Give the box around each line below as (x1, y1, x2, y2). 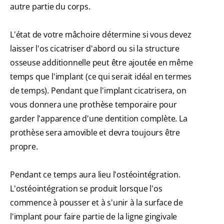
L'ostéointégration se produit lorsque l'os (10, 183, 162, 194)
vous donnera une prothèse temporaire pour (10, 99, 177, 110)
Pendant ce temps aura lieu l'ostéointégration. (10, 169, 180, 180)
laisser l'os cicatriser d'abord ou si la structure (10, 43, 179, 54)
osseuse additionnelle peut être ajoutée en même (10, 57, 193, 68)
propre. (10, 141, 38, 152)
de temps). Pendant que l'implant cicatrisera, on (10, 85, 186, 96)
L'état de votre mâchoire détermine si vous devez (10, 29, 191, 40)
